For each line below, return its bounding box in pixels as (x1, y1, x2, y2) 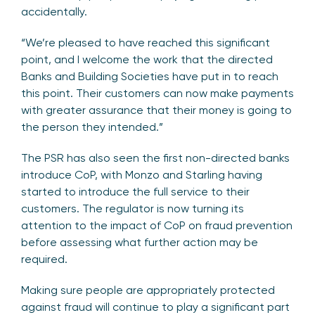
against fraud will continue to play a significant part (21, 300, 290, 314)
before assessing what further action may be (21, 235, 258, 249)
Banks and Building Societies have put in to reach (21, 69, 278, 83)
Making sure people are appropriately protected (21, 283, 275, 297)
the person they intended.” (21, 120, 163, 134)
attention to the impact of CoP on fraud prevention (21, 218, 292, 232)
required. (21, 252, 70, 266)
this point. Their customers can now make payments (21, 86, 294, 100)
